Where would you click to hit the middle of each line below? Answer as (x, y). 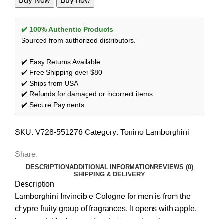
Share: (26, 154)
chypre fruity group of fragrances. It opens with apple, (106, 208)
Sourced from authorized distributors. (78, 40)
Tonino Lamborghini (155, 132)
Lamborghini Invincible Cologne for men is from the (103, 196)
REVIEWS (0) (174, 167)
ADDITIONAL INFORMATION (112, 167)
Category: (101, 132)
